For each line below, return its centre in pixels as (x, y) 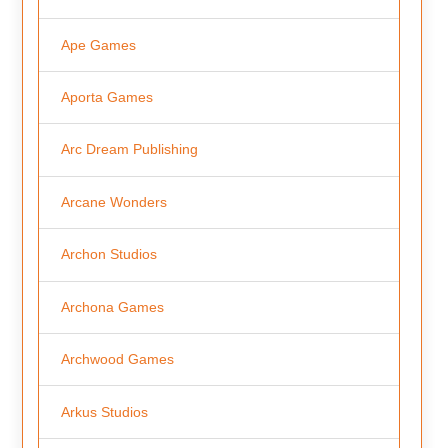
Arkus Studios (104, 411)
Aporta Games (106, 96)
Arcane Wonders (113, 201)
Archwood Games (117, 359)
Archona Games (112, 306)
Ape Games (98, 44)
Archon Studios (108, 254)
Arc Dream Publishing (129, 149)
